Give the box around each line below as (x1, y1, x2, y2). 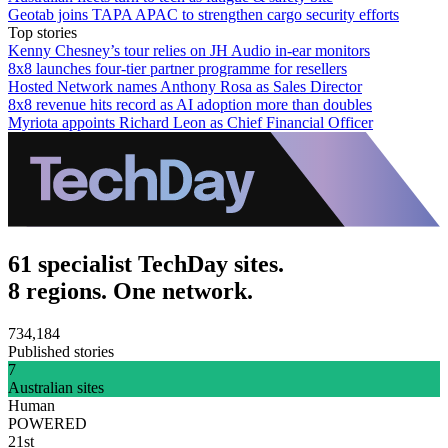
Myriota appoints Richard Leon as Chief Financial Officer (8, 113, 373, 131)
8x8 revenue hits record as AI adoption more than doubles (8, 95, 372, 113)
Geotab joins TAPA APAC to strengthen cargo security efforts (8, 5, 399, 23)
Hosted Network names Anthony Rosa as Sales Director (8, 77, 362, 95)
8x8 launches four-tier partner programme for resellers (8, 59, 347, 77)
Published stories (8, 342, 114, 360)
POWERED (8, 414, 87, 432)
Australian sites (8, 378, 104, 396)
